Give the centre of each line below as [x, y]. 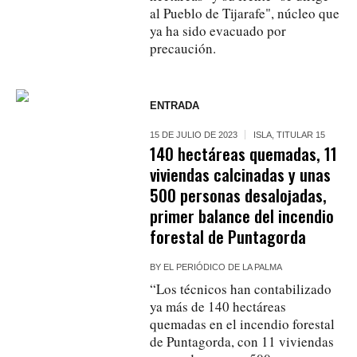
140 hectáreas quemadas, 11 [244, 153]
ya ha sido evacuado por [218, 30]
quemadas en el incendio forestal [243, 324]
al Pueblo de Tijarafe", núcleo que [245, 13]
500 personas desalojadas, [239, 194]
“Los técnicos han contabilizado [241, 288]
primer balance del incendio [242, 215]
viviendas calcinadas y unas [241, 174]
